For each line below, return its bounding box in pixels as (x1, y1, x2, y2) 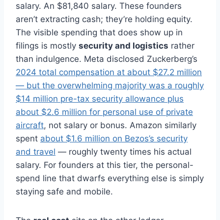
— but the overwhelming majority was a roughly (16, 81, 204, 91)
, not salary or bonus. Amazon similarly (44, 120, 196, 131)
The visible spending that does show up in (16, 27, 183, 38)
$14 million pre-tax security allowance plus (16, 94, 184, 104)
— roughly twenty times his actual (55, 147, 192, 157)
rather (168, 41, 194, 51)
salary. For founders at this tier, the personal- (16, 160, 193, 170)
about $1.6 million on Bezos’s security (40, 134, 188, 144)
